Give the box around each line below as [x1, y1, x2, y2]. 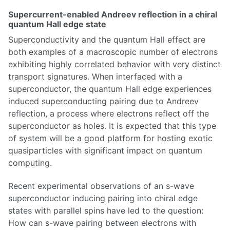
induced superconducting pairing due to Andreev [8, 96, 199, 107]
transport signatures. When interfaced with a [8, 71, 182, 82]
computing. [8, 158, 52, 168]
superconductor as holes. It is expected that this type [8, 121, 216, 131]
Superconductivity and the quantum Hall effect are [8, 34, 205, 45]
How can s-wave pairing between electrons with [8, 218, 196, 228]
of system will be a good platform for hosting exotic [8, 133, 213, 144]
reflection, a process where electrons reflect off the [8, 108, 209, 119]
